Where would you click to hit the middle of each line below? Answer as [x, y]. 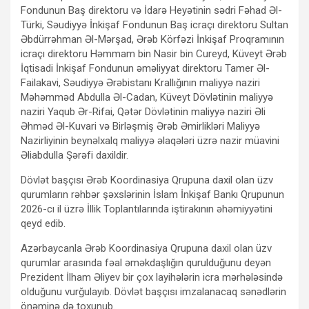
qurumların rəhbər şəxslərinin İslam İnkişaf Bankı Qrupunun [152, 194]
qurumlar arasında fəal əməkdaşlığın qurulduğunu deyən [146, 262]
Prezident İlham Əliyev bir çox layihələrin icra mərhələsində [152, 277]
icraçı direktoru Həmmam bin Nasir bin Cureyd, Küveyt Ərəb [154, 53]
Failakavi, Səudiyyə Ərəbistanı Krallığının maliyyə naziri [140, 82]
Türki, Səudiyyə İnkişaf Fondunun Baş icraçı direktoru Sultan [154, 24]
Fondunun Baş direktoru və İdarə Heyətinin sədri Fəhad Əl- [151, 10]
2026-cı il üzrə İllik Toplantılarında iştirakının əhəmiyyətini [147, 209]
